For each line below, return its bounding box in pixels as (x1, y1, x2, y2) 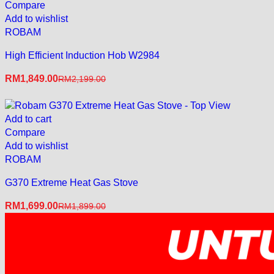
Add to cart (5, 113, 51, 124)
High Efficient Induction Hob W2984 (5, 50, 160, 61)
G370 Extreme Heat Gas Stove (5, 177, 138, 188)
